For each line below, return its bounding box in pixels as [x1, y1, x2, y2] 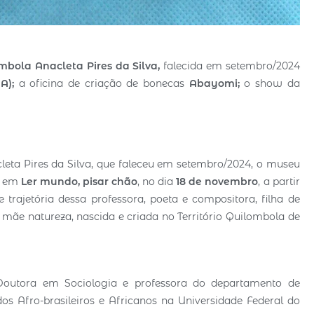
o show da [244, 76, 300, 90]
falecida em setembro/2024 [163, 59, 300, 72]
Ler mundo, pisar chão [20, 175, 138, 188]
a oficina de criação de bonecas [18, 76, 184, 90]
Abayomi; [184, 76, 245, 90]
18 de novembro [176, 175, 259, 188]
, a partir [258, 175, 300, 188]
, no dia [137, 175, 177, 188]
